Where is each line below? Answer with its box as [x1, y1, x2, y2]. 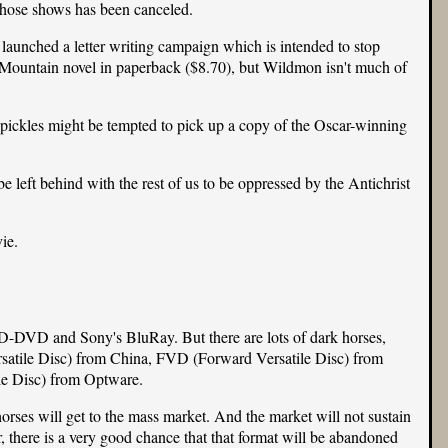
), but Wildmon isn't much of [225, 56, 407, 78]
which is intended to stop [218, 35, 380, 57]
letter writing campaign [73, 35, 219, 57]
